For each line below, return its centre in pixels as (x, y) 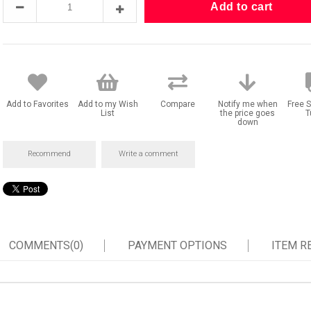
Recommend (50, 154)
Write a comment (148, 154)
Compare (177, 104)
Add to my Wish (108, 104)
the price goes (248, 113)
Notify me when (247, 104)
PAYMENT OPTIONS (177, 245)
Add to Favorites (38, 104)
